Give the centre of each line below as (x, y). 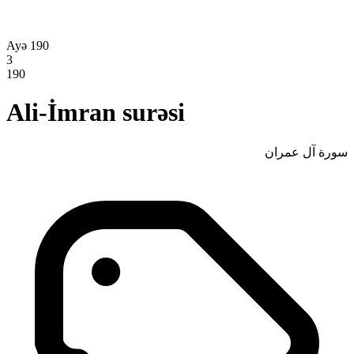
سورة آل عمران (306, 152)
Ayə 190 (28, 45)
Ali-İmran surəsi (96, 113)
